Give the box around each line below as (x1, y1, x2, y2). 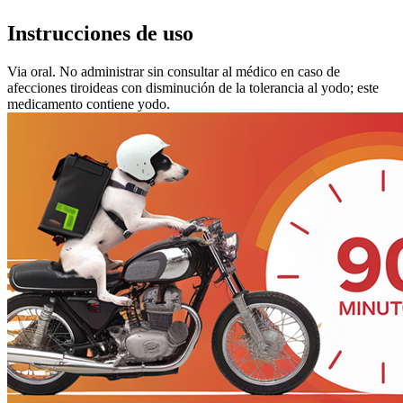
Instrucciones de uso (7, 21, 193, 45)
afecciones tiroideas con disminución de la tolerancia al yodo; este (7, 79, 379, 95)
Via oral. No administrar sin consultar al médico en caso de (7, 63, 340, 79)
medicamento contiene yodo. (7, 95, 170, 112)
